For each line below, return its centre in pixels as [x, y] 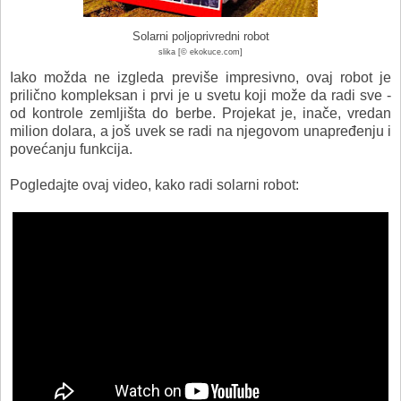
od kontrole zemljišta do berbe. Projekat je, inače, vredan [200, 113]
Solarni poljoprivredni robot [200, 36]
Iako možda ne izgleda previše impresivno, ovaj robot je [200, 77]
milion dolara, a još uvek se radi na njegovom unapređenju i [200, 131]
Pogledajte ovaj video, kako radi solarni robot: [154, 184]
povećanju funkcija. [71, 149]
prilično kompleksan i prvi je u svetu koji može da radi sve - [200, 95]
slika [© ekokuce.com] [200, 51]
